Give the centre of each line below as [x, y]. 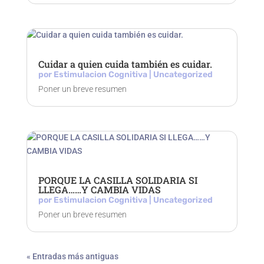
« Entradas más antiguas [72, 257]
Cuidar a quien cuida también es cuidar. [125, 64]
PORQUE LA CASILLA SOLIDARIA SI [118, 180]
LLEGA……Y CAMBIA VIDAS [99, 190]
